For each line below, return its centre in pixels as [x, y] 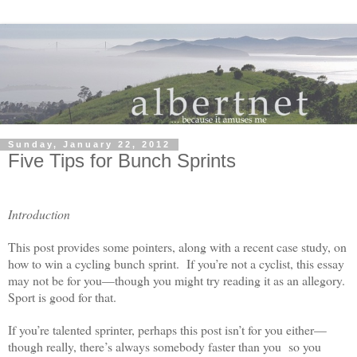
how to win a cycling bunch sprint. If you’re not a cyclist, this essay [176, 264]
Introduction [39, 214]
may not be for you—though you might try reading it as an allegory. [178, 280]
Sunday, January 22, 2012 [89, 145]
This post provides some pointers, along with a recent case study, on [177, 247]
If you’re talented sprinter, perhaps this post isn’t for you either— [167, 330]
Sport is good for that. [62, 297]
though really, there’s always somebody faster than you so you [165, 347]
